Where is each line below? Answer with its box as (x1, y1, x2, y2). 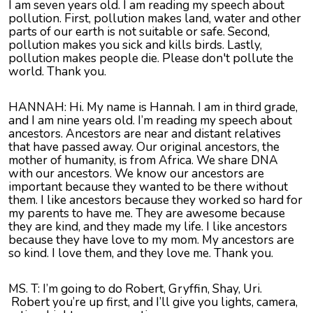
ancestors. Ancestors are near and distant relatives (8, 125, 281, 143)
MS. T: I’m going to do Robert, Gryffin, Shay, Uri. (8, 280, 262, 298)
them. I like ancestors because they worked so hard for (8, 191, 303, 209)
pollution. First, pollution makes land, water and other (8, 10, 301, 27)
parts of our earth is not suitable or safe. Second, (8, 23, 270, 41)
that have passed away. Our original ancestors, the (8, 138, 279, 156)
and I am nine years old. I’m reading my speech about (8, 112, 292, 129)
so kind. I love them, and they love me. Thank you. (8, 245, 273, 262)
